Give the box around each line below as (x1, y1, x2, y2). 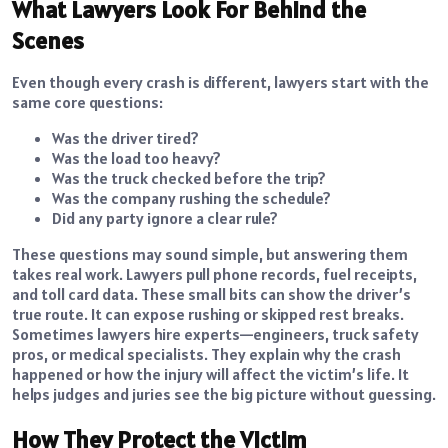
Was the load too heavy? (52, 148, 221, 169)
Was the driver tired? (52, 128, 199, 149)
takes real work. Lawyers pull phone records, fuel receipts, (12, 264, 417, 285)
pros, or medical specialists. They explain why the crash (12, 344, 401, 365)
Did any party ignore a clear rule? (52, 208, 278, 229)
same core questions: (12, 92, 163, 113)
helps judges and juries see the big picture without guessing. (12, 384, 436, 405)
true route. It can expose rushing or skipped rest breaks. (12, 304, 404, 325)
